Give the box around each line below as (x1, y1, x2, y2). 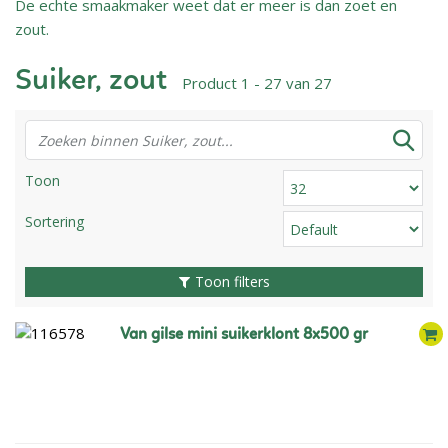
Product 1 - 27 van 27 (182, 73, 332, 93)
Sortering (25, 212, 84, 231)
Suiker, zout (15, 66, 167, 96)
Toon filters (194, 272, 270, 291)
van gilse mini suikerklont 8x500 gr (128, 327, 368, 343)
